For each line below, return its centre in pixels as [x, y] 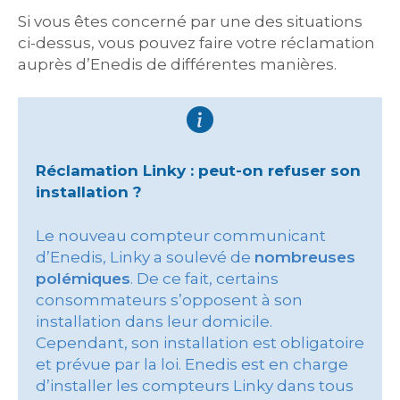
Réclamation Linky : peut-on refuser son [198, 171]
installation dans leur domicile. [154, 321]
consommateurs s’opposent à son [169, 300]
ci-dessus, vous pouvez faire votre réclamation [196, 43]
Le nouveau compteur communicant [181, 236]
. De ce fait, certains [204, 279]
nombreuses [305, 257]
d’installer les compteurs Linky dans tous [195, 386]
